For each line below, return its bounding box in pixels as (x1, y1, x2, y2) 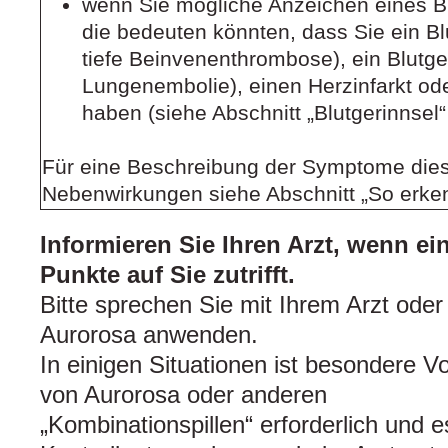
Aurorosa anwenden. (40, 321, 258, 349)
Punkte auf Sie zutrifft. (40, 261, 295, 289)
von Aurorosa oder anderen (40, 381, 327, 409)
